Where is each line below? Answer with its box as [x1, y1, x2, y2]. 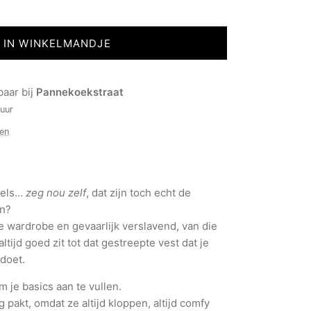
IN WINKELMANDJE [3, 36, 111, 50]
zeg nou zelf [26, 185, 87, 199]
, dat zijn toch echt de [86, 185, 192, 199]
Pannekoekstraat [36, 85, 124, 99]
